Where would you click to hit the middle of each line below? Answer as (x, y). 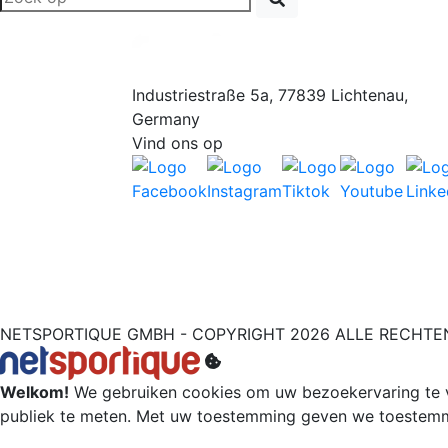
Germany (166, 118)
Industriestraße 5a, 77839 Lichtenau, (270, 94)
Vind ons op (177, 142)
